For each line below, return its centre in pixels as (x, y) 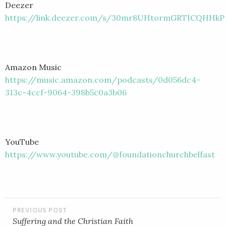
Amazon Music (33, 67)
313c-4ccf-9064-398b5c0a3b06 (66, 92)
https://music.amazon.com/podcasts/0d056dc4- (103, 79)
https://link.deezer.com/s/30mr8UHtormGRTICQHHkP (115, 17)
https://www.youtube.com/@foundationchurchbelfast (110, 154)
